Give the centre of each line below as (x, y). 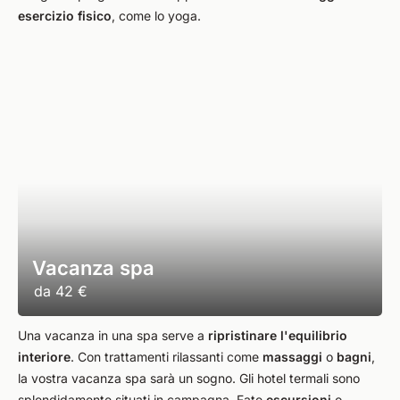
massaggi (292, 357)
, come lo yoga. (156, 16)
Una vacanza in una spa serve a (113, 335)
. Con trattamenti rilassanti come (167, 357)
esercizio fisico (65, 16)
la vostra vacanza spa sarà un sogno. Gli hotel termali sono (189, 378)
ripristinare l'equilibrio (278, 335)
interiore (44, 357)
